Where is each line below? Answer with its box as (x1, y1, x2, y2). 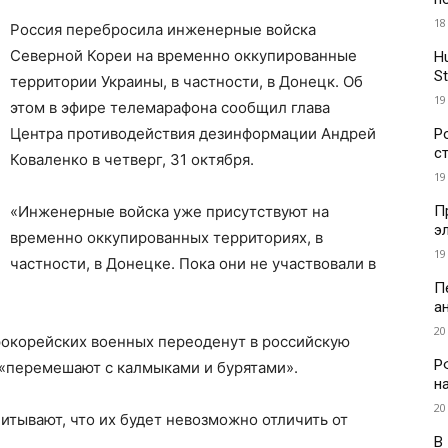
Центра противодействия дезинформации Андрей (10, 124, 376, 144)
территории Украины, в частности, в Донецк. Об (10, 72, 363, 92)
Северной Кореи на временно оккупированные (10, 46, 357, 66)
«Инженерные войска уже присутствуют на (10, 202, 329, 222)
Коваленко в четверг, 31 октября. (10, 150, 254, 170)
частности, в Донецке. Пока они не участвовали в (10, 254, 376, 274)
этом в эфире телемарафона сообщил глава (10, 98, 330, 118)
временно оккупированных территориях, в (10, 228, 323, 248)
